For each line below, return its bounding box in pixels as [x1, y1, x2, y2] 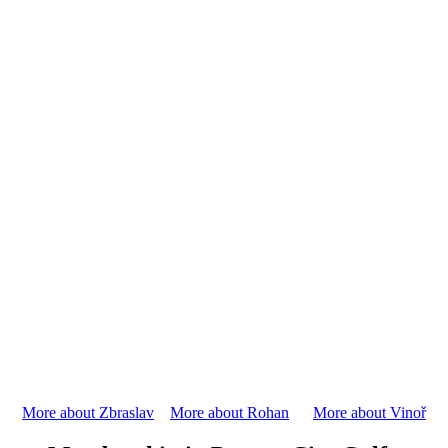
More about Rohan [170, 404, 289, 422]
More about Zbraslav [22, 404, 154, 422]
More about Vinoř [313, 404, 426, 422]
